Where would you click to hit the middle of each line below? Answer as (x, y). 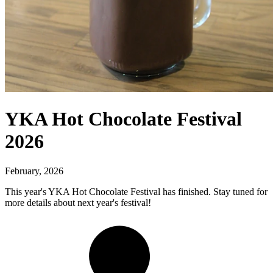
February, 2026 (34, 171)
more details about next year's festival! (78, 203)
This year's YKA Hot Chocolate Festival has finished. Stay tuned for (136, 192)
